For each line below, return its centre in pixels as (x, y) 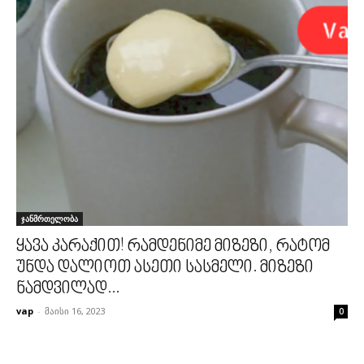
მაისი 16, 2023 (75, 310)
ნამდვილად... (68, 289)
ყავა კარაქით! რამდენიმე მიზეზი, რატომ (173, 247)
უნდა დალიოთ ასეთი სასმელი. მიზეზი (165, 268)
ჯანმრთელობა (50, 218)
